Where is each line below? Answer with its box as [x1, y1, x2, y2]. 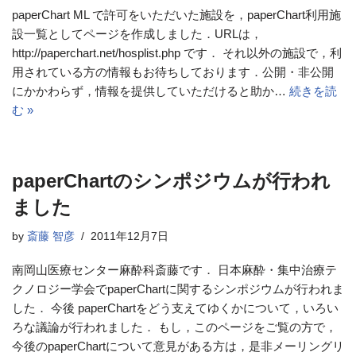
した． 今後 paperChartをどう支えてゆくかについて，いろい [12, 301, 339, 315]
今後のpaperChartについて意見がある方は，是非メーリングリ [12, 339, 344, 353]
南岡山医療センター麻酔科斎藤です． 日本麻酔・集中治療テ [12, 263, 337, 277]
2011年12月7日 [91, 230, 168, 242]
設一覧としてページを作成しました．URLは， [12, 27, 262, 41]
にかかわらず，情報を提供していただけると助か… [12, 84, 289, 98]
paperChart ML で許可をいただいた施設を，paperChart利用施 [12, 8, 341, 21]
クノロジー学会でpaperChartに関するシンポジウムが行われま [12, 282, 344, 296]
